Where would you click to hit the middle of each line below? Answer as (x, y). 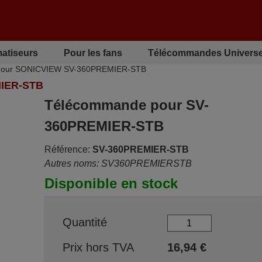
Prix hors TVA (98, 247)
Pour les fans (93, 53)
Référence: (67, 149)
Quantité (85, 222)
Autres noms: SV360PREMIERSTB (118, 163)
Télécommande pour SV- (126, 105)
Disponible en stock (111, 183)
